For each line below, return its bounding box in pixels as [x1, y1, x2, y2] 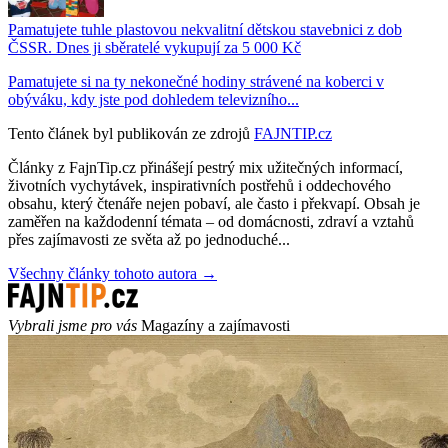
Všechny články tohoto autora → [8, 264, 217, 282]
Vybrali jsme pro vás [8, 316, 137, 334]
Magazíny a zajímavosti [141, 316, 290, 334]
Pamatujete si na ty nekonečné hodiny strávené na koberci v [8, 72, 384, 90]
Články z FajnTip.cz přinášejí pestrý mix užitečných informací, [8, 158, 403, 176]
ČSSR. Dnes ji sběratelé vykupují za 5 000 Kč [8, 38, 301, 56]
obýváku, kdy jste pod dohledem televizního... [8, 90, 299, 108]
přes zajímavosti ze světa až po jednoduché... [8, 230, 290, 248]
